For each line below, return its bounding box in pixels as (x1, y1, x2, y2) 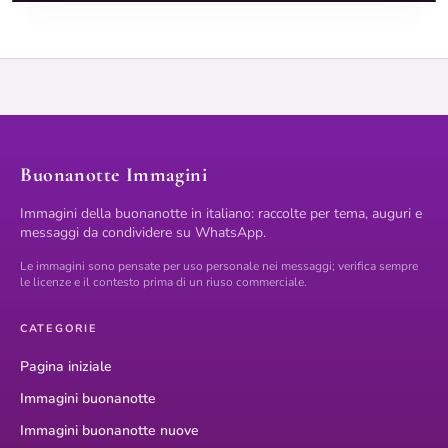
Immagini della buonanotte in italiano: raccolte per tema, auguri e (20, 204, 422, 224)
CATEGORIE (20, 321, 98, 337)
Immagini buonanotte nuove (20, 421, 199, 441)
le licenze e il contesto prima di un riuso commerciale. (20, 274, 307, 291)
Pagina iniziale (20, 357, 112, 377)
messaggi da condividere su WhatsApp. (20, 223, 266, 243)
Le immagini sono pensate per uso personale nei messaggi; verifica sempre (20, 258, 418, 275)
